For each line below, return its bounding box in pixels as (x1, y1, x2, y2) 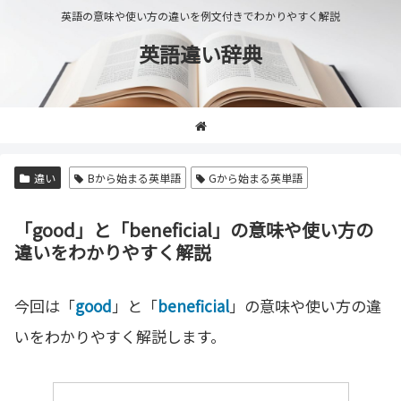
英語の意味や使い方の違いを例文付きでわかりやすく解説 (61, 8, 340, 24)
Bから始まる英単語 (87, 170, 181, 185)
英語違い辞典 (139, 38, 262, 69)
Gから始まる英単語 (209, 170, 303, 185)
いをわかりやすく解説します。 (14, 325, 226, 347)
